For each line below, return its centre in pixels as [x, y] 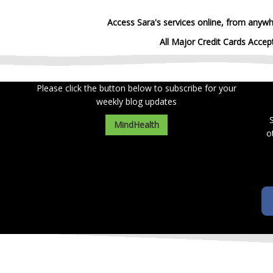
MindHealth [136, 125]
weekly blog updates [136, 102]
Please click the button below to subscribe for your [136, 88]
